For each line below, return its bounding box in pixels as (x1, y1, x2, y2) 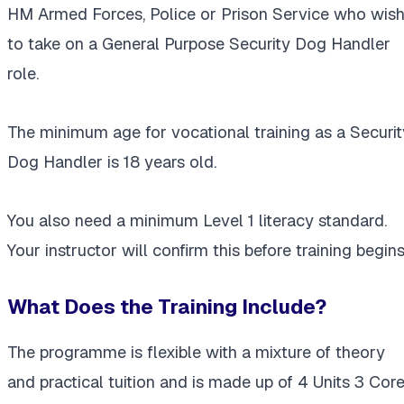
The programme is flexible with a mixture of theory (7, 341, 385, 363)
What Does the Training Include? (7, 293, 326, 321)
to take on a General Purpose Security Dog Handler (7, 33, 390, 55)
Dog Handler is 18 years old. (7, 151, 216, 173)
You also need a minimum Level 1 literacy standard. (7, 210, 387, 232)
